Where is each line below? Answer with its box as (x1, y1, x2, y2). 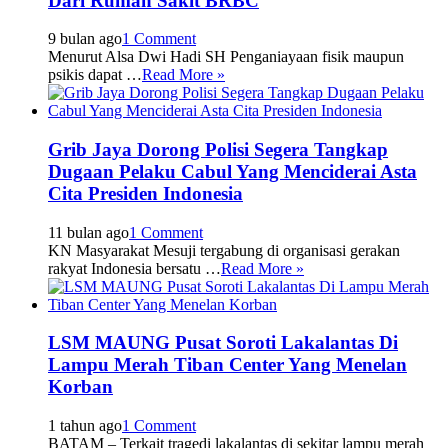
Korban (48, 376, 113, 398)
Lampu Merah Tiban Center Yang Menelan (48, 354, 407, 376)
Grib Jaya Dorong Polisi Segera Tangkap (48, 138, 388, 160)
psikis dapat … (48, 66, 142, 84)
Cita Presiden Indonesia (48, 182, 243, 204)
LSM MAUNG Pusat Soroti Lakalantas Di (48, 332, 398, 354)
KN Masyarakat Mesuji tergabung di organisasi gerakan (48, 241, 400, 259)
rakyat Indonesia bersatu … (48, 259, 221, 277)
